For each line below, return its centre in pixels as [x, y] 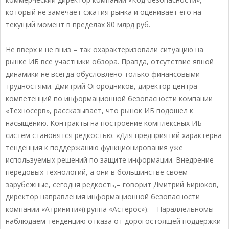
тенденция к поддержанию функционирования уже [94, 148]
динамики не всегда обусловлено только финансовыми [103, 74]
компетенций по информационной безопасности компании [109, 99]
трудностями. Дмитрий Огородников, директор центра [101, 86]
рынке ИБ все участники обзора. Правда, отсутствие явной [110, 62]
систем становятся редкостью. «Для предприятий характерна [114, 135]
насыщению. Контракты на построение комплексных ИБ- [105, 123]
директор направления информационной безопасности [103, 197]
